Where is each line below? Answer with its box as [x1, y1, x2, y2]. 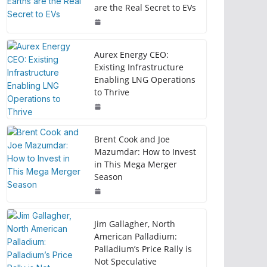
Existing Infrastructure [94, 61, 184, 73]
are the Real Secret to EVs [94, 2, 197, 13]
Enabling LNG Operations [94, 74, 196, 85]
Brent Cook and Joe [94, 133, 170, 145]
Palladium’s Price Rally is [94, 243, 193, 254]
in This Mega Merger [94, 159, 178, 170]
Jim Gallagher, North [94, 218, 176, 229]
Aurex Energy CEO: [94, 49, 169, 60]
